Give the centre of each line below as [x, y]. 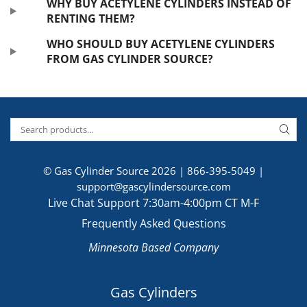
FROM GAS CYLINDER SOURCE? [130, 59]
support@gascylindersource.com [153, 187]
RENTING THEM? [90, 19]
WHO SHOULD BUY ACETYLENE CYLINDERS [160, 44]
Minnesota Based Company [153, 248]
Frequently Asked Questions [153, 224]
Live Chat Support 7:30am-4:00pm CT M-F [153, 203]
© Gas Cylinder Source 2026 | [115, 171]
